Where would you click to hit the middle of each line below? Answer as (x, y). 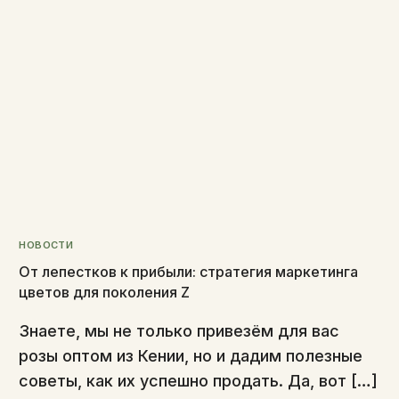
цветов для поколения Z (105, 293)
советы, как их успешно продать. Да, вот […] (199, 381)
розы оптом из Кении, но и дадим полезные (191, 356)
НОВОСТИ (46, 245)
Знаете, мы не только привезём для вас (179, 331)
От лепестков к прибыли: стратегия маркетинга (189, 272)
